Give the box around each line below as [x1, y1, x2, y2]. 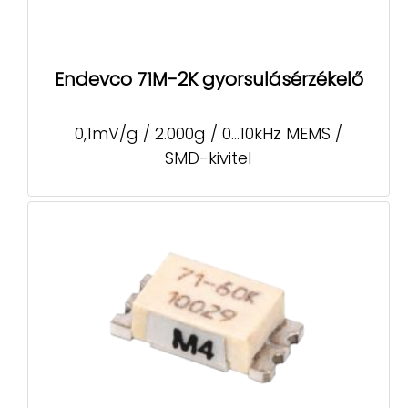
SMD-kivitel [165, 146, 252, 169]
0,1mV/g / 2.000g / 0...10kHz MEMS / [74, 121, 342, 145]
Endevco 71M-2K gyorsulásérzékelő [54, 66, 363, 92]
